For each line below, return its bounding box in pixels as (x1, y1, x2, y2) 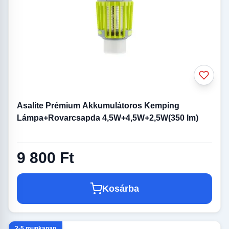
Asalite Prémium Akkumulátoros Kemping (17, 101, 179, 110)
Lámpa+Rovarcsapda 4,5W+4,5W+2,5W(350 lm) (17, 113, 198, 123)
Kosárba (102, 184, 139, 194)
